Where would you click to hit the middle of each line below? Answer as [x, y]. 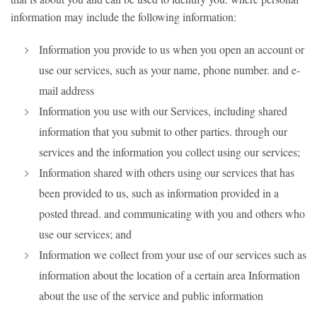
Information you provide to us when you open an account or [172, 49]
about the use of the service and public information [151, 295]
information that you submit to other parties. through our [163, 131]
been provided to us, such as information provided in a [159, 193]
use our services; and [85, 234]
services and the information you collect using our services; [169, 152]
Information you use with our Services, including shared [163, 111]
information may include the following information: [123, 17]
